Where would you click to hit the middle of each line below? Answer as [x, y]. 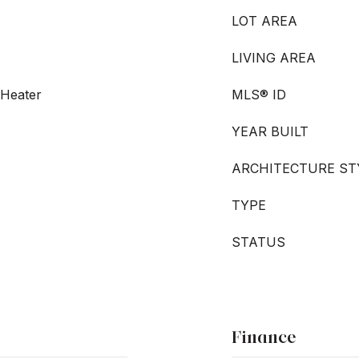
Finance [264, 337]
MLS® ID [259, 95]
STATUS [258, 242]
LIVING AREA [274, 58]
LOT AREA [264, 21]
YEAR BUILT [270, 131]
